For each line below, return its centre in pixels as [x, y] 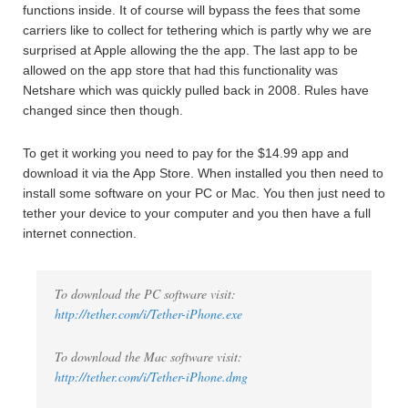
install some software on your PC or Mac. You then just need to [204, 193]
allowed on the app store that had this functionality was [180, 70]
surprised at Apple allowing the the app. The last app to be [190, 50]
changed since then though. [103, 110]
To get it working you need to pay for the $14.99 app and [186, 153]
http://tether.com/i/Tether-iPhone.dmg [151, 377]
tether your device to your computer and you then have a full [197, 213]
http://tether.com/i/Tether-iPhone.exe [148, 314]
